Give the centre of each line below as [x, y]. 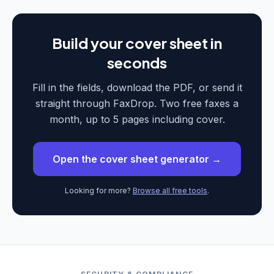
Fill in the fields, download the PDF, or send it [137, 87]
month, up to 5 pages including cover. [137, 119]
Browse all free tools [170, 191]
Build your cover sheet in [137, 43]
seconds [137, 62]
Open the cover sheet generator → [137, 159]
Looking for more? [98, 191]
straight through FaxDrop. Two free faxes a [137, 103]
